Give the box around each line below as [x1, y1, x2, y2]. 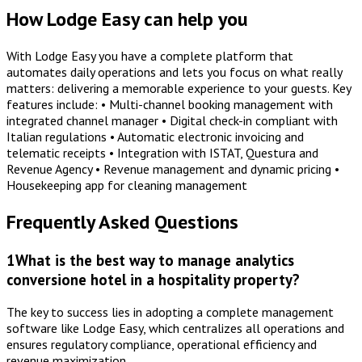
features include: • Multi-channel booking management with [6, 95, 333, 112]
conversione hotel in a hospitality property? [6, 269, 300, 289]
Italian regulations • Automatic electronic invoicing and [6, 128, 304, 145]
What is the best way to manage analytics [15, 250, 294, 270]
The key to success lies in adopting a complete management [6, 304, 334, 321]
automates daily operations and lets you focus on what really [6, 63, 342, 80]
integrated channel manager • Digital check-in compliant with [6, 112, 338, 128]
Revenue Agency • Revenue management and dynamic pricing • [6, 160, 339, 177]
